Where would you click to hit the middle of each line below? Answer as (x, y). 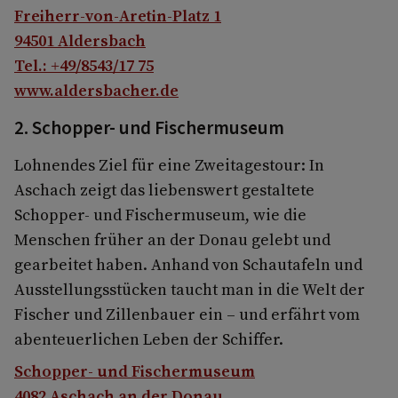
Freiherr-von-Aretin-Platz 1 (118, 15)
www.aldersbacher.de (96, 90)
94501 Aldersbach (80, 40)
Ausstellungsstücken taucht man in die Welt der (190, 289)
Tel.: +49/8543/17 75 (84, 65)
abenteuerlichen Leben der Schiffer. (149, 338)
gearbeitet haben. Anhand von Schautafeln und (188, 264)
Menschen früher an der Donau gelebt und (172, 239)
